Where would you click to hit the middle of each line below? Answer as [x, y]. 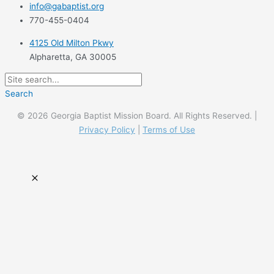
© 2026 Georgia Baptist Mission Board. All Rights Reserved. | [137, 116]
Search [19, 93]
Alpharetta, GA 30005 [73, 57]
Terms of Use [169, 130]
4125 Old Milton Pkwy [72, 43]
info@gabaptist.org [67, 6]
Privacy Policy [107, 130]
